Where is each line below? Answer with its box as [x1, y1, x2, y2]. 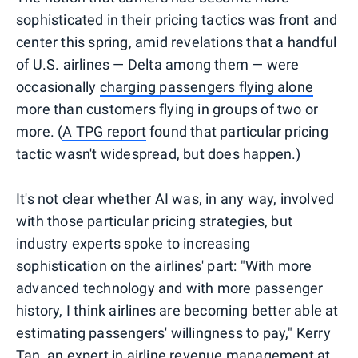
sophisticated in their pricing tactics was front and [16, 10, 338, 28]
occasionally [16, 78, 100, 95]
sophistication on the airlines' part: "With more [16, 257, 312, 274]
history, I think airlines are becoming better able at [16, 301, 339, 319]
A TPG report [62, 122, 146, 140]
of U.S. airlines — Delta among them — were [16, 55, 300, 73]
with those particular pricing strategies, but [16, 212, 293, 229]
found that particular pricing [145, 122, 328, 140]
